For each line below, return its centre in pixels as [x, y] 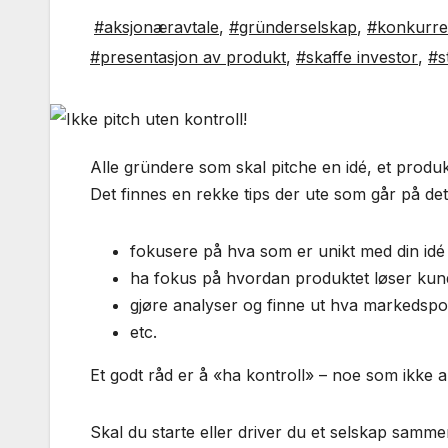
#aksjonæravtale [156, 27]
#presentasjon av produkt [188, 57]
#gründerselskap [293, 27]
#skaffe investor [357, 57]
